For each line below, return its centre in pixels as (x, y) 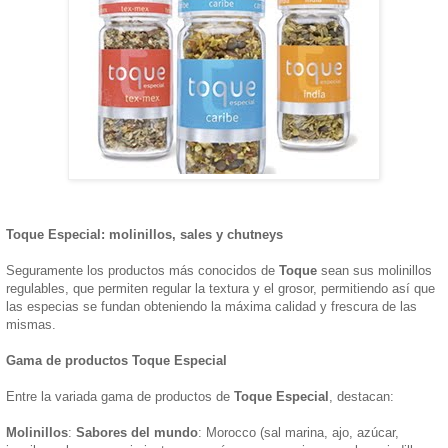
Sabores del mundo (137, 432)
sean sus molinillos (374, 270)
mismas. (31, 324)
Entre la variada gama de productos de (120, 396)
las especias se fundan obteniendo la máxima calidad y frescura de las (211, 306)
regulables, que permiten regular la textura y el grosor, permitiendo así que (220, 288)
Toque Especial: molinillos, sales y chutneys (144, 234)
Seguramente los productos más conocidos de (142, 270)
